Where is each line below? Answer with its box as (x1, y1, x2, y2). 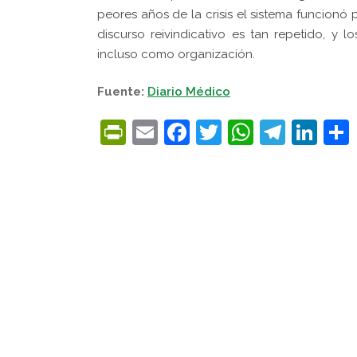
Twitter (222, 116, 308, 147)
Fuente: (97, 84, 147, 99)
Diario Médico (147, 84, 230, 99)
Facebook (190, 116, 308, 147)
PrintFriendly (126, 116, 280, 147)
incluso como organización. (97, 46, 258, 61)
